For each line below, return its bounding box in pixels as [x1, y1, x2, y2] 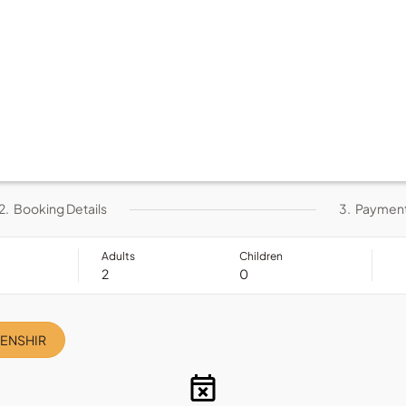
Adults [101, 248, 136, 263]
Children [238, 248, 283, 263]
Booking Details [13, 200, 107, 217]
